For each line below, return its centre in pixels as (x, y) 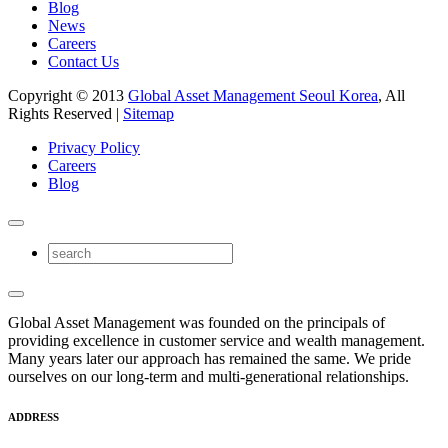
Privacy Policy (94, 147)
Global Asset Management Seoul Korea (253, 95)
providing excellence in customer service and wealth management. (216, 340)
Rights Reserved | (65, 113)
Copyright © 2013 (68, 95)
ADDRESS (33, 416)
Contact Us (83, 61)
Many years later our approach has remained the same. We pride (209, 358)
